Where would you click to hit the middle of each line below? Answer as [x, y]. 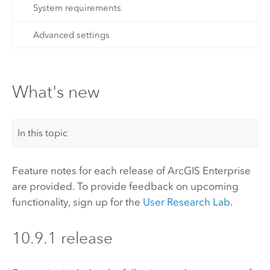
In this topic [43, 133]
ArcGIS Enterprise [209, 171]
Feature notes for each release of [89, 171]
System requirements [77, 8]
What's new [56, 92]
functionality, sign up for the [77, 202]
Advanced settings [71, 35]
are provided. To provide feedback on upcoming [125, 187]
